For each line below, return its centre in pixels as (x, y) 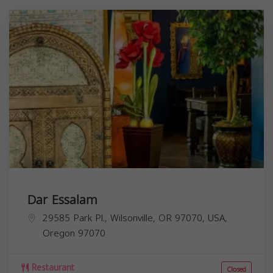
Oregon (59, 233)
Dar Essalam (62, 200)
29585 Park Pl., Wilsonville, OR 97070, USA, (135, 218)
